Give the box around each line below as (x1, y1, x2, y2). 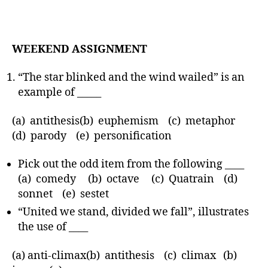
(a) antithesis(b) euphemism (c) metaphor (12, 114, 242, 128)
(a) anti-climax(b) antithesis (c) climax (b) (12, 248, 239, 263)
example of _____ (18, 86, 101, 99)
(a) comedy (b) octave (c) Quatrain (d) (18, 172, 240, 186)
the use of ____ (18, 220, 88, 234)
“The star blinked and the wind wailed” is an (18, 71, 245, 84)
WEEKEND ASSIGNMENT (12, 42, 147, 56)
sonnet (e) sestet (18, 187, 109, 201)
